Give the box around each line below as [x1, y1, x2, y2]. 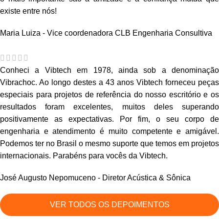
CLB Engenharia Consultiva [115, 29, 212, 38]
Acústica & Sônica [127, 174, 191, 182]
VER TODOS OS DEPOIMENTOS [49, 200, 170, 209]
